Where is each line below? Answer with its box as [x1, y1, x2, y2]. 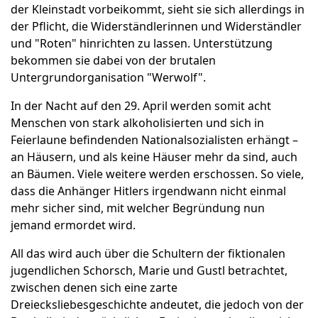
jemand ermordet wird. [11, 217, 136, 234]
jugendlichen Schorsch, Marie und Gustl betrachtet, [11, 263, 287, 279]
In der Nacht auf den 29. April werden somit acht [11, 98, 271, 114]
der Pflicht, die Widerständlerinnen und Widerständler [11, 18, 302, 35]
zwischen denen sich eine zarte [11, 280, 177, 296]
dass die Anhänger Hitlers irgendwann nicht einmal [11, 183, 286, 199]
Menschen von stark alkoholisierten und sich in [11, 115, 264, 131]
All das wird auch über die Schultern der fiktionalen [11, 246, 285, 262]
